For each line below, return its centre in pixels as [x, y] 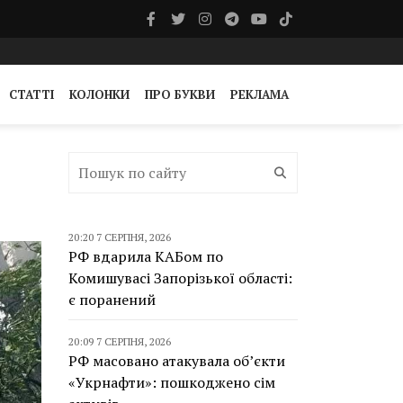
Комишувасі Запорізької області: [180, 278]
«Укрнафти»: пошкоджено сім [172, 382]
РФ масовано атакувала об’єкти [177, 361]
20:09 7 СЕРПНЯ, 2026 [120, 341]
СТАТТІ [31, 94]
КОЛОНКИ [99, 94]
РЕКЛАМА [260, 94]
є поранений [112, 300]
